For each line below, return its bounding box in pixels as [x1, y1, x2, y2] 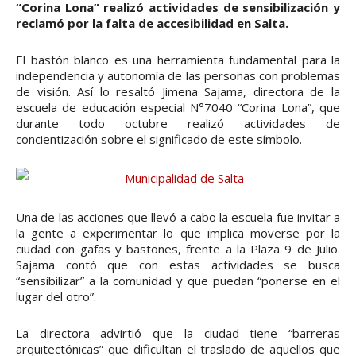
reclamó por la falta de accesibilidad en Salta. [16, 15, 288, 32]
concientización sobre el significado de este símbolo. [16, 131, 302, 148]
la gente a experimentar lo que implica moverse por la [16, 225, 340, 242]
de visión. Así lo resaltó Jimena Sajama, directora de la [16, 83, 340, 100]
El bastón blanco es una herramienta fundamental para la [16, 52, 340, 68]
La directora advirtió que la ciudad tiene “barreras [16, 325, 340, 342]
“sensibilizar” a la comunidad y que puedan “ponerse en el [16, 273, 340, 289]
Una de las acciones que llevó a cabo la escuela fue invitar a [16, 209, 340, 226]
